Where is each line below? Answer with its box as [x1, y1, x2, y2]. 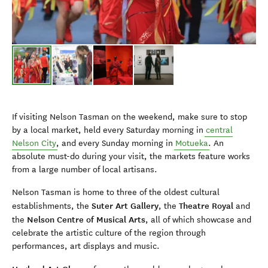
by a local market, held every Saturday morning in [12, 124, 206, 135]
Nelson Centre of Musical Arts [27, 214, 145, 225]
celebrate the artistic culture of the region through [12, 227, 206, 238]
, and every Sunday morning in [56, 138, 175, 148]
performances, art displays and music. [12, 240, 160, 251]
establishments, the [12, 200, 92, 211]
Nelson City [12, 138, 56, 148]
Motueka [175, 138, 208, 148]
